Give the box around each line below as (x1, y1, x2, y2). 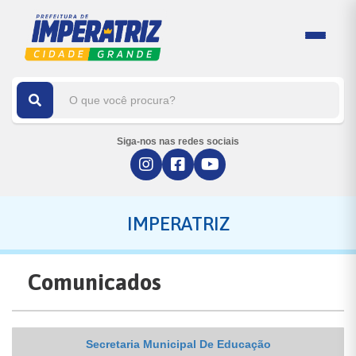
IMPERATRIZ (126, 213, 230, 234)
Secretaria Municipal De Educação (85, 338, 271, 350)
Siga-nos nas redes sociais (117, 136, 239, 147)
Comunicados (28, 269, 161, 295)
